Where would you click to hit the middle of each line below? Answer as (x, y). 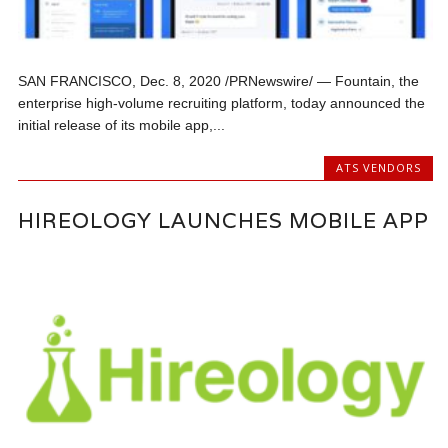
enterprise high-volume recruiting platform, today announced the (222, 103)
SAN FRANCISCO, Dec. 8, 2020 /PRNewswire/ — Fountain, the (219, 81)
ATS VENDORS (378, 168)
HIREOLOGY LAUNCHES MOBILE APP (224, 220)
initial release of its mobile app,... (122, 125)
